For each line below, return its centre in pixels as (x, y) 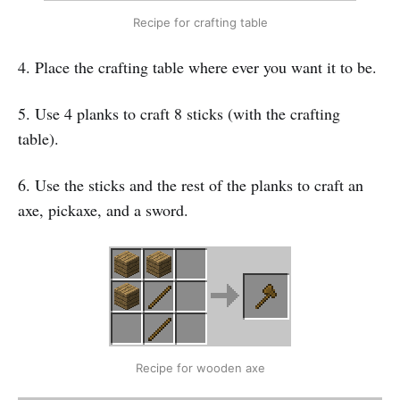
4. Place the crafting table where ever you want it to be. (197, 67)
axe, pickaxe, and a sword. (103, 209)
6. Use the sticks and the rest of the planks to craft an (191, 184)
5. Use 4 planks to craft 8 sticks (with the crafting (179, 113)
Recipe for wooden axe (200, 367)
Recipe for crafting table (200, 22)
